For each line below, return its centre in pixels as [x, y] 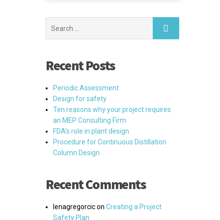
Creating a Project [134, 207]
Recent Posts [80, 65]
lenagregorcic [74, 207]
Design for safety [80, 99]
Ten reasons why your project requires [112, 110]
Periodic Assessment [86, 88]
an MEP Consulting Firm [90, 120]
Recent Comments [96, 184]
